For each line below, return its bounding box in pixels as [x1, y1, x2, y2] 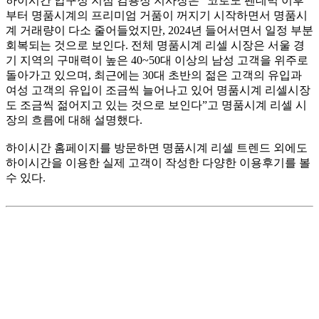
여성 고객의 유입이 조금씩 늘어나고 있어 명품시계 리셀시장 [6, 84, 310, 97]
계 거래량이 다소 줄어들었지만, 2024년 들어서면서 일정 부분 [6, 24, 313, 37]
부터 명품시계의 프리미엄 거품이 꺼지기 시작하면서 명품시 [6, 9, 308, 22]
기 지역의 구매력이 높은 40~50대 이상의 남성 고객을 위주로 [6, 54, 308, 67]
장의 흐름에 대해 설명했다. [6, 114, 142, 127]
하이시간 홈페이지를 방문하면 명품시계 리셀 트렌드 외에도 [6, 142, 308, 155]
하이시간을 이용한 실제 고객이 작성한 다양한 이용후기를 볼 [6, 157, 310, 169]
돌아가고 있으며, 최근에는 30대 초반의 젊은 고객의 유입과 [6, 69, 302, 82]
